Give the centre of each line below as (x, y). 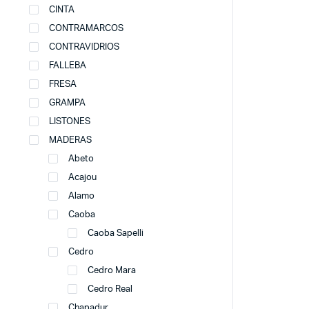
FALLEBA (68, 66)
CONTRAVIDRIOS (84, 47)
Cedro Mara (112, 271)
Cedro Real (110, 289)
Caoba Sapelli (116, 233)
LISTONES (70, 122)
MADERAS (70, 140)
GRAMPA (67, 103)
